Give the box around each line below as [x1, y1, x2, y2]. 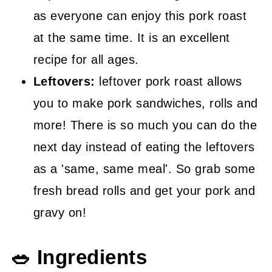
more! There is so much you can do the [33, 118, 257, 132]
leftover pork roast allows [95, 75, 242, 88]
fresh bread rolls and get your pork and [33, 184, 256, 197]
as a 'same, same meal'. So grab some [33, 162, 256, 175]
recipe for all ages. [33, 53, 139, 66]
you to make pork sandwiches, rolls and [33, 97, 258, 110]
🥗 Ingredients [10, 246, 148, 268]
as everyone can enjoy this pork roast [33, 9, 247, 22]
